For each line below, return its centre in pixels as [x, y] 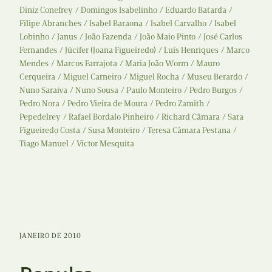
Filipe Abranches [50, 24]
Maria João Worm [157, 64]
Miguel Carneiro [92, 77]
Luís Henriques [191, 50]
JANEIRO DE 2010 [50, 236]
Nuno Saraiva [43, 90]
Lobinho [34, 37]
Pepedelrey [40, 117]
